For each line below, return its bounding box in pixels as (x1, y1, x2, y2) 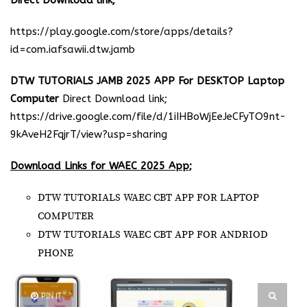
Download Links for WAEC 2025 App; (10, 160, 192, 172)
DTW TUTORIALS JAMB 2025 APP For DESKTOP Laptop (10, 75, 284, 87)
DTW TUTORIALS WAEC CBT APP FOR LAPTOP (38, 191, 259, 204)
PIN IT (41, 291, 62, 301)
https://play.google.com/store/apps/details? (10, 25, 233, 38)
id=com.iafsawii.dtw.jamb (10, 43, 135, 56)
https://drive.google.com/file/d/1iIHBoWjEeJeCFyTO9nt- (10, 110, 286, 123)
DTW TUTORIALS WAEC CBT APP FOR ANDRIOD (38, 228, 268, 241)
